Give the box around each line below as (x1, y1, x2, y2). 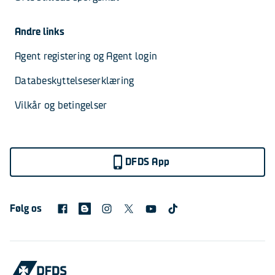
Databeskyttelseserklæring (15, 75, 134, 87)
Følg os (10, 203, 42, 214)
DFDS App (125, 156, 169, 168)
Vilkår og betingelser (15, 99, 107, 111)
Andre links (15, 26, 64, 37)
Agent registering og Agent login (15, 50, 157, 62)
